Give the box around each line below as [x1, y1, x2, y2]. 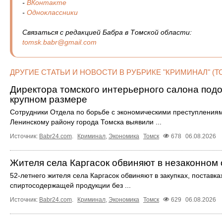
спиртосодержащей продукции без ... [10, 181, 131, 190]
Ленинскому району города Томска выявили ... [10, 118, 162, 126]
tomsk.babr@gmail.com [22, 38, 97, 47]
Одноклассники [27, 8, 78, 17]
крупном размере [10, 94, 87, 105]
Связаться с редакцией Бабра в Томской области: [22, 28, 192, 37]
